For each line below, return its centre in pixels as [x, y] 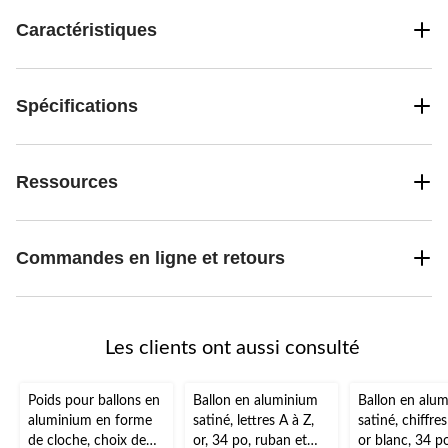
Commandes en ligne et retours [150, 257]
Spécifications [77, 105]
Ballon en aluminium [255, 400]
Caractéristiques [86, 29]
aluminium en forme [90, 420]
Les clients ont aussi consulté [232, 347]
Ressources [67, 181]
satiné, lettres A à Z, [253, 420]
